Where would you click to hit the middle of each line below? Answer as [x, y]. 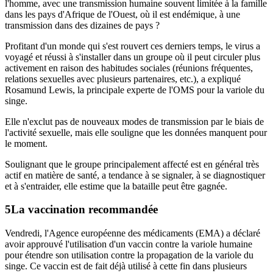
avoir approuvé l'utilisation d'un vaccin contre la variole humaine [129, 244]
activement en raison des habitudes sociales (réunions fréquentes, [129, 68]
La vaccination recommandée [84, 210]
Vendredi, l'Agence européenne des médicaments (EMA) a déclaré [133, 233]
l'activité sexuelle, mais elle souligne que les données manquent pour [136, 132]
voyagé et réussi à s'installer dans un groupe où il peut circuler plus [133, 57]
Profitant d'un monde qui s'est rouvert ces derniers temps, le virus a [133, 46]
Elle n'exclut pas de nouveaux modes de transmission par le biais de [134, 121]
